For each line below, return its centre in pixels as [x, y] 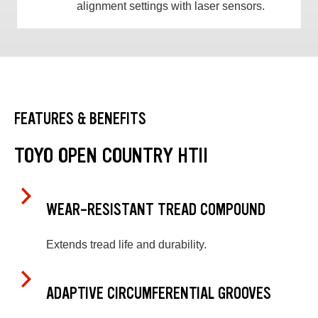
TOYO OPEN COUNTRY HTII [111, 155]
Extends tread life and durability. [126, 244]
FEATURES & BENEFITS [80, 119]
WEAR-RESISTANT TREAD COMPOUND [156, 210]
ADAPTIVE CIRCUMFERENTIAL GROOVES [159, 293]
